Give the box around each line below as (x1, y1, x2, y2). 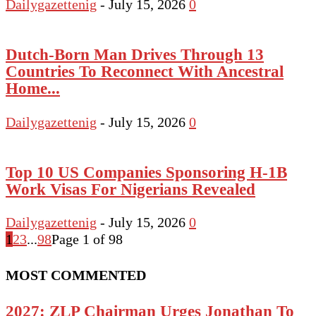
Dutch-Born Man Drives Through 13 (6, 45, 264, 64)
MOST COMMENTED (6, 267, 146, 283)
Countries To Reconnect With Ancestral (6, 62, 284, 81)
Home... (6, 79, 60, 98)
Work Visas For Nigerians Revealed (6, 179, 255, 198)
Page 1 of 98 (51, 231, 123, 248)
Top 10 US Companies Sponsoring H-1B (6, 162, 287, 181)
